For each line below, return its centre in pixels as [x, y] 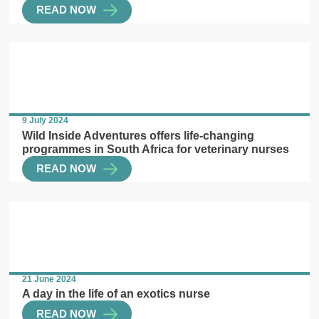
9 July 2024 [46, 121]
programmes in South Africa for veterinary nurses [156, 148]
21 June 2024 [49, 279]
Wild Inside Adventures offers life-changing [138, 135]
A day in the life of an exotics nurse [116, 294]
